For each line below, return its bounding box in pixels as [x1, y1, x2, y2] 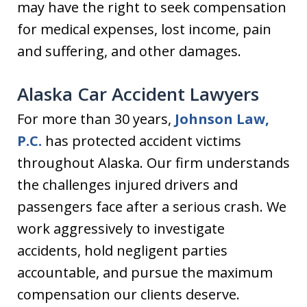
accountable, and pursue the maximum [17, 263, 273, 282]
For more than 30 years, [17, 110, 175, 128]
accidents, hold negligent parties [17, 241, 228, 260]
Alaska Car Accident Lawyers [17, 82, 259, 106]
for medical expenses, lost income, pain [17, 20, 271, 38]
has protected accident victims [42, 132, 241, 150]
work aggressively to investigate [17, 219, 225, 238]
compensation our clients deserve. [17, 285, 240, 304]
